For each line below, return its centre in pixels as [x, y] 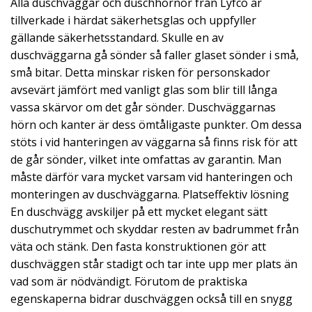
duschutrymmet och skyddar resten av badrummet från [155, 229]
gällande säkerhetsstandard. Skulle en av [117, 38]
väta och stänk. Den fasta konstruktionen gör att [138, 247]
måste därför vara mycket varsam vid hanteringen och [151, 177]
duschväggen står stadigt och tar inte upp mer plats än [154, 264]
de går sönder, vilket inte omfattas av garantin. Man [146, 159]
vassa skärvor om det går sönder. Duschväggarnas [143, 107]
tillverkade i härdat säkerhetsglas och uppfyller [133, 20]
